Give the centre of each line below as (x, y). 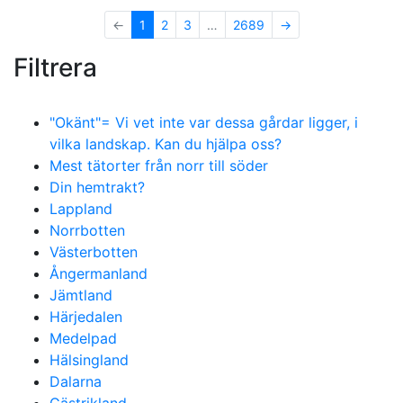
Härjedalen (86, 317)
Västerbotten (94, 252)
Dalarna (76, 381)
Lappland (81, 209)
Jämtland (81, 295)
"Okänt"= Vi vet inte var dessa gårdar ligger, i (204, 122)
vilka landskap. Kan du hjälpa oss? (166, 144)
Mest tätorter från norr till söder (159, 166)
